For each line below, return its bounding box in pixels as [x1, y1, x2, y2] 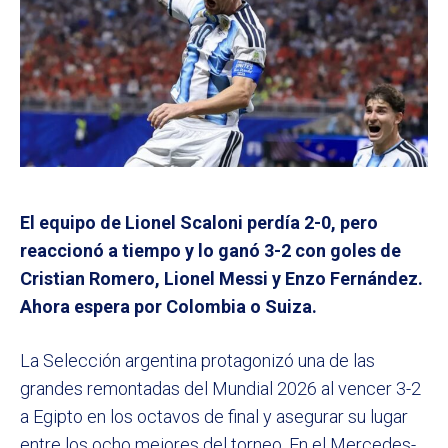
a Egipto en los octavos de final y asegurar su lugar [20, 406, 408, 428]
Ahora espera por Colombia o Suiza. [20, 296, 317, 318]
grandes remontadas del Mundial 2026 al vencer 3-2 [20, 378, 421, 400]
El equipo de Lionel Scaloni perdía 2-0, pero [20, 212, 378, 234]
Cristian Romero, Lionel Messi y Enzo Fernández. [20, 268, 423, 290]
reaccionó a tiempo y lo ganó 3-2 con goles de [20, 240, 401, 262]
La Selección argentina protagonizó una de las [20, 350, 375, 372]
